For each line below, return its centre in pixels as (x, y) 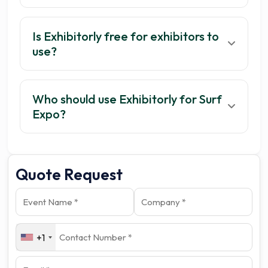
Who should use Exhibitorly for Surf (127, 99)
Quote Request (69, 175)
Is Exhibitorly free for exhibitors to (126, 36)
